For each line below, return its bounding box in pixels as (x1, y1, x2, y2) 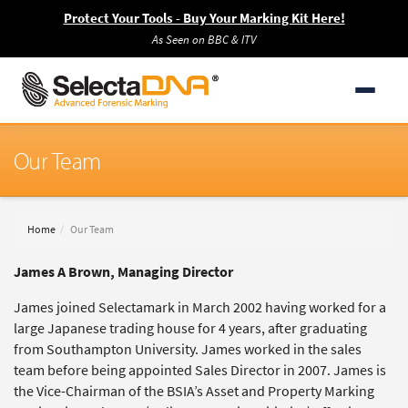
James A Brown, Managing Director (14, 262, 233, 281)
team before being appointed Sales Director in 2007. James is (14, 361, 386, 380)
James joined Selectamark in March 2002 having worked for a (14, 298, 386, 317)
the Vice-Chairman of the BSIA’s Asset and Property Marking (14, 382, 374, 401)
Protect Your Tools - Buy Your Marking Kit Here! (63, 9, 345, 27)
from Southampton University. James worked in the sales (14, 340, 362, 359)
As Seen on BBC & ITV (152, 32, 256, 47)
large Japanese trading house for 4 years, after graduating (14, 319, 367, 338)
